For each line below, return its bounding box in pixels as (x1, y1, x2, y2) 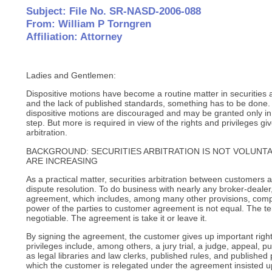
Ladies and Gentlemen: (26, 70, 117, 80)
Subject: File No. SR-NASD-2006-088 (26, 5, 202, 17)
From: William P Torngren (26, 18, 152, 30)
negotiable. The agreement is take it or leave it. (26, 212, 208, 223)
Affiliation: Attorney (26, 30, 123, 42)
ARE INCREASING (26, 155, 98, 166)
